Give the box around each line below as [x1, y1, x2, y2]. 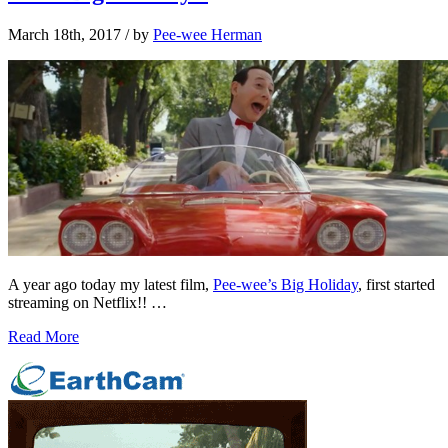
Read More [8, 328, 79, 346]
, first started [358, 276, 435, 294]
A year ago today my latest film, [8, 276, 213, 294]
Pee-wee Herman [153, 26, 262, 44]
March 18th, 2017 [8, 26, 121, 44]
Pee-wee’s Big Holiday [213, 276, 358, 294]
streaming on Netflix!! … [8, 294, 167, 312]
